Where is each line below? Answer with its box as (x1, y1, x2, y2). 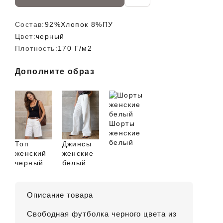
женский (15, 149, 47, 158)
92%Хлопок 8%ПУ (44, 20, 113, 28)
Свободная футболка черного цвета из (27, 210, 177, 219)
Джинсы (62, 140, 92, 148)
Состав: (15, 20, 45, 28)
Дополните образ (15, 67, 95, 76)
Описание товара (27, 191, 93, 200)
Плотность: (15, 44, 58, 52)
